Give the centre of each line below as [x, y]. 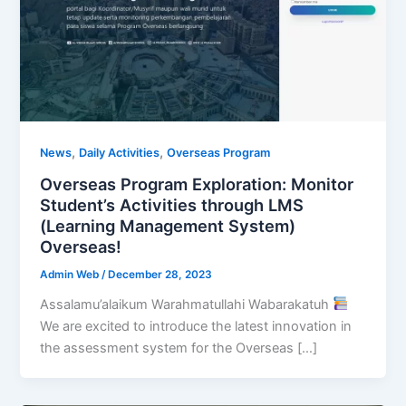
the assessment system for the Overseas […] [179, 348]
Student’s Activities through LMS [172, 204]
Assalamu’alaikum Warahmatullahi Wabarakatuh [187, 304]
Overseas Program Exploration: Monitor [197, 184]
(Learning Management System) [168, 225]
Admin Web [71, 274]
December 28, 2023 [160, 274]
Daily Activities [120, 153]
